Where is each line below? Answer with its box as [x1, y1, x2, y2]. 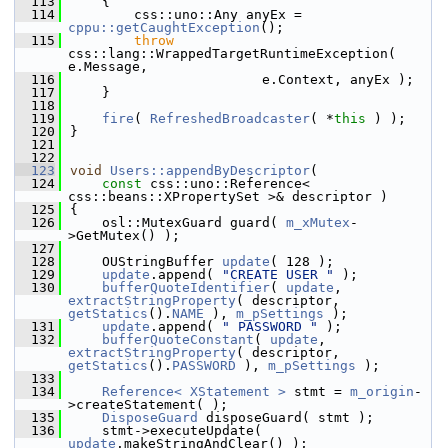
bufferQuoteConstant [102, 332, 254, 347]
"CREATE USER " [222, 267, 334, 282]
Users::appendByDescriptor [110, 163, 310, 178]
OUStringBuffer [70, 254, 222, 269]
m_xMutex [286, 215, 350, 230]
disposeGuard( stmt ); [198, 410, 374, 425]
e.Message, [68, 59, 148, 74]
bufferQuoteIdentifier [102, 280, 270, 295]
